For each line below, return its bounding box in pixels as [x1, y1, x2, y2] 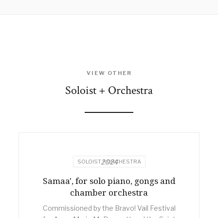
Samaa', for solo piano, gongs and [43, 175, 175, 186]
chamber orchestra [70, 186, 148, 198]
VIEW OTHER [86, 69, 132, 76]
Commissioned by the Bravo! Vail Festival [42, 203, 176, 212]
